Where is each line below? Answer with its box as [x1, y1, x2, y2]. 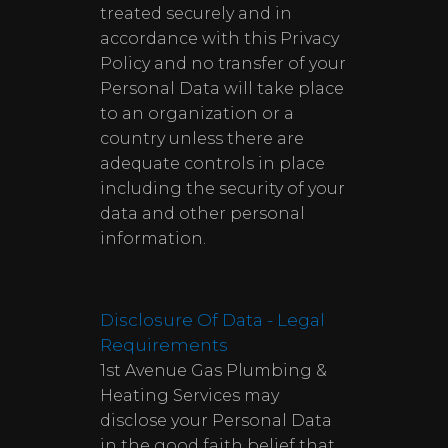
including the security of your [100, 179, 345, 198]
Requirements [100, 335, 228, 355]
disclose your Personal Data [100, 411, 332, 430]
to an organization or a [100, 104, 294, 123]
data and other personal [100, 204, 305, 223]
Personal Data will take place [100, 79, 344, 98]
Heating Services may [100, 386, 279, 405]
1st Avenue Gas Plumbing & [100, 361, 327, 380]
